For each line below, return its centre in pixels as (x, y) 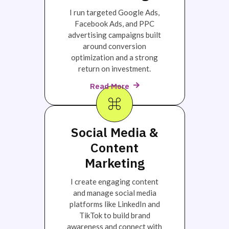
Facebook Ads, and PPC (114, 23)
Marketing (114, 163)
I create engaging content (114, 182)
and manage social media (114, 193)
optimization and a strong (114, 57)
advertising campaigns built (114, 35)
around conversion (114, 46)
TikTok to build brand (114, 215)
